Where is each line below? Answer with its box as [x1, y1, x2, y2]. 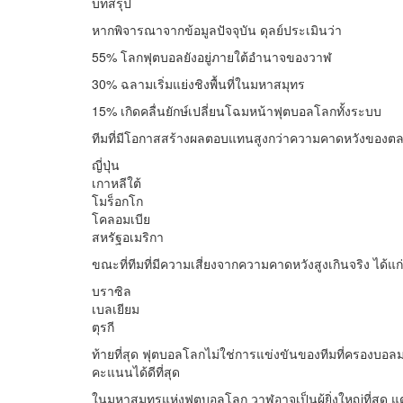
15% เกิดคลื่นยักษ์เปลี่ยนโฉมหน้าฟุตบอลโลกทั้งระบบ [92, 102, 381, 121]
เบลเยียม [92, 300, 139, 318]
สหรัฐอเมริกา [92, 228, 164, 246]
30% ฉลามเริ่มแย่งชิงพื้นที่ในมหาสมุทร [92, 75, 305, 94]
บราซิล [92, 282, 131, 300]
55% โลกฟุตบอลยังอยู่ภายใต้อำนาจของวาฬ [92, 48, 332, 67]
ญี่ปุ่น [92, 156, 120, 175]
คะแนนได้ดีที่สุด [92, 363, 180, 381]
